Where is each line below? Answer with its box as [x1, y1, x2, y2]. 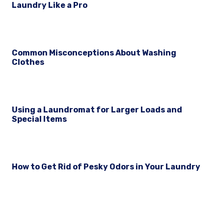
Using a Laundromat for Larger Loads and [12, 105, 182, 115]
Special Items [12, 114, 67, 124]
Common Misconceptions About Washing [12, 48, 176, 58]
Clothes [12, 57, 44, 67]
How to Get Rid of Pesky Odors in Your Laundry [12, 162, 200, 172]
